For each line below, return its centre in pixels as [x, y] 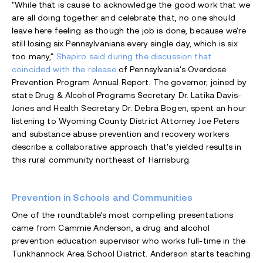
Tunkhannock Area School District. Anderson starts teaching [131, 254]
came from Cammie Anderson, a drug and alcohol [111, 228]
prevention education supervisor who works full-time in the [129, 241]
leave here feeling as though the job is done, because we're [129, 31]
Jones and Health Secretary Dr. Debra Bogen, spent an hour [129, 108]
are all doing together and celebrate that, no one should [124, 18]
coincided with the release [64, 70]
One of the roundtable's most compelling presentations [123, 215]
